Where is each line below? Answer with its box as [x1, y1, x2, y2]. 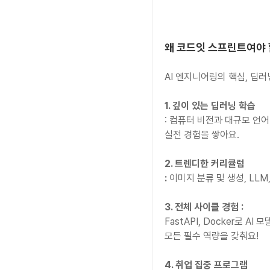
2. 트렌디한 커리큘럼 [165, 158, 245, 170]
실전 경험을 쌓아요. [165, 129, 239, 141]
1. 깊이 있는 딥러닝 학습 [165, 100, 256, 112]
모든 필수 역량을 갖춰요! [165, 230, 259, 242]
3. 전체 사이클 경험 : [165, 201, 243, 213]
